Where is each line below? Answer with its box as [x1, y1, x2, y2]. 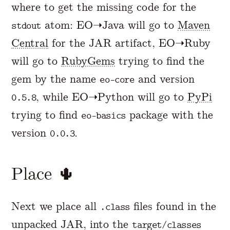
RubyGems [61, 54, 116, 68]
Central [11, 36, 49, 50]
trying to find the [115, 54, 205, 68]
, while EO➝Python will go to [36, 90, 188, 104]
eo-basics [81, 110, 126, 122]
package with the [125, 108, 213, 122]
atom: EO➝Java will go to [41, 18, 178, 32]
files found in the [130, 199, 216, 213]
